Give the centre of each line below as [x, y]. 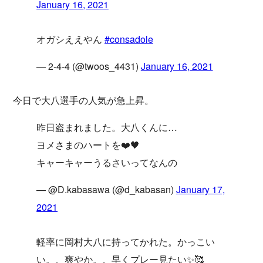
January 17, [200, 190]
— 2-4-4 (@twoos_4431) [89, 66]
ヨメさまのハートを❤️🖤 [88, 145]
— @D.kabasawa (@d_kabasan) [106, 190]
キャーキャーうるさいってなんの [107, 163]
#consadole [129, 39]
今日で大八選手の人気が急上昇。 [83, 100]
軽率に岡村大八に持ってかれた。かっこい [126, 242]
